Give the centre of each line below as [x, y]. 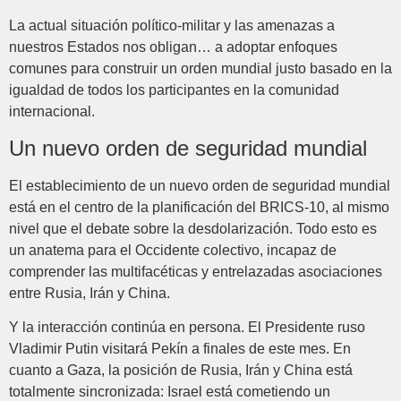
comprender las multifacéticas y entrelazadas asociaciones [196, 271]
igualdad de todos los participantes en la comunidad [174, 90]
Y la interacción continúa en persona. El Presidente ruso [187, 328]
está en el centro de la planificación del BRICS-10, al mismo [199, 207]
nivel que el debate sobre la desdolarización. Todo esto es [193, 228]
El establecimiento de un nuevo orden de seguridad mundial [200, 185]
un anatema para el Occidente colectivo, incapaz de [173, 250]
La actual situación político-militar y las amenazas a [172, 26]
